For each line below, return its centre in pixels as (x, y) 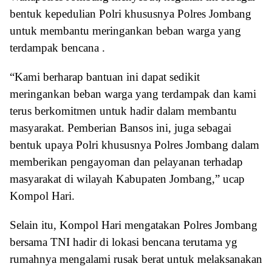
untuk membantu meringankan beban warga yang (125, 30)
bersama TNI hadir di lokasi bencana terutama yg (124, 242)
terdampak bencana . (57, 47)
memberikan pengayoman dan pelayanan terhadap (126, 161)
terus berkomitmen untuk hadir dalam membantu (123, 110)
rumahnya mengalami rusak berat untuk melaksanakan (136, 259)
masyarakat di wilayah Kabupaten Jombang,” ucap (127, 178)
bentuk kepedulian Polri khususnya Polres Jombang (131, 13)
